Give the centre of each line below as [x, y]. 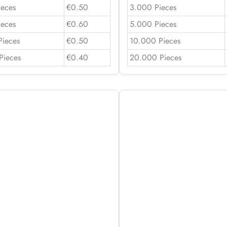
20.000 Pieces [155, 57]
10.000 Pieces [155, 41]
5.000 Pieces [153, 24]
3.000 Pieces [153, 7]
